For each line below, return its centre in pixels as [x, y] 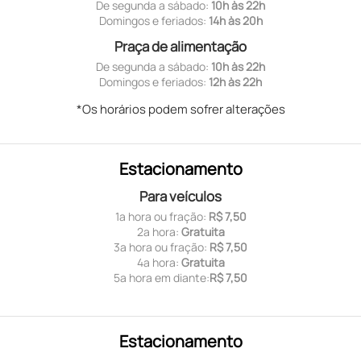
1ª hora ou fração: [162, 217]
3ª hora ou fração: [162, 247]
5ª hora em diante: [162, 278]
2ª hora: [159, 232]
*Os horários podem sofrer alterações [180, 109]
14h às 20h [235, 20]
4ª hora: [159, 263]
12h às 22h [235, 81]
